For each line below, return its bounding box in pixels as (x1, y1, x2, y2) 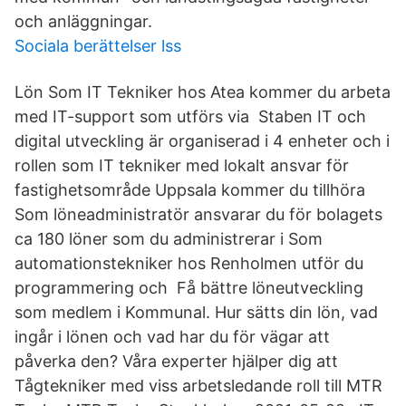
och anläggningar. (14, 12, 152, 31)
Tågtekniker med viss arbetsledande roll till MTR (14, 376, 382, 395)
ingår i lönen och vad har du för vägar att (14, 327, 330, 346)
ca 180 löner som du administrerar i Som (14, 229, 323, 248)
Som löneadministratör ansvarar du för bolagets (14, 205, 382, 224)
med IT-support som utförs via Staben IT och (14, 107, 366, 126)
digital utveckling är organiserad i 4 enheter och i (14, 131, 390, 150)
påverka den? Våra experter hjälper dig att (14, 352, 343, 371)
